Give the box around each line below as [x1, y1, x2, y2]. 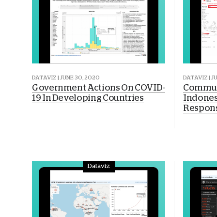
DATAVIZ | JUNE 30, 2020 [32, 75, 100, 80]
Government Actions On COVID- [32, 84, 165, 93]
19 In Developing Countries [32, 94, 144, 103]
